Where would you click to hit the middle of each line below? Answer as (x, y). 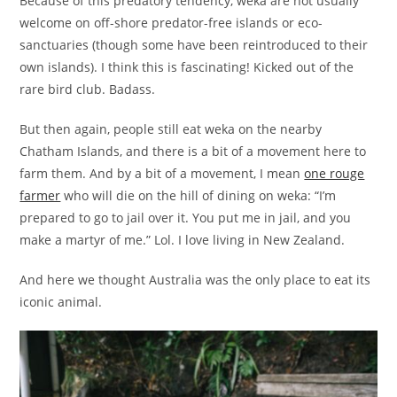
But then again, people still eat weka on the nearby (171, 129)
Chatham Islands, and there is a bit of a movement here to (193, 152)
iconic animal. (61, 302)
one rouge (335, 174)
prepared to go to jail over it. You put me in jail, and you (186, 218)
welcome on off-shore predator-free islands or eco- (171, 23)
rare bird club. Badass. (88, 90)
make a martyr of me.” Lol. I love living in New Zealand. (183, 240)
